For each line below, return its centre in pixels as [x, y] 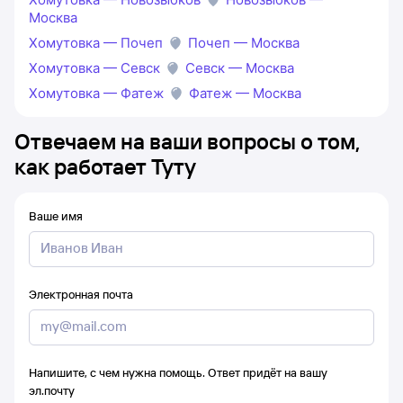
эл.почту [52, 390]
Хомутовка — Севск [94, 67]
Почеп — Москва [244, 42]
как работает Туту [105, 166]
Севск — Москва [240, 67]
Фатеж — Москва [245, 93]
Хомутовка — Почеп [96, 42]
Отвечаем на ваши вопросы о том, [187, 141]
